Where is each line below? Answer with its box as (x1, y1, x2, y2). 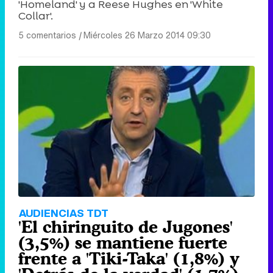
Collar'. (18, 9, 53, 24)
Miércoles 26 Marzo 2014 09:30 (83, 29, 211, 42)
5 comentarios (18, 29, 76, 42)
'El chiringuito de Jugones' (18, 217, 233, 237)
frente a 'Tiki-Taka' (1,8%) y (18, 249, 239, 269)
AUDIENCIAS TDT (19, 205, 108, 221)
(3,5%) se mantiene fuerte (18, 233, 227, 253)
